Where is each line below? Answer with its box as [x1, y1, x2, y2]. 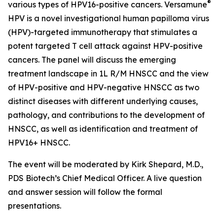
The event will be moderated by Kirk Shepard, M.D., [8, 159, 203, 169]
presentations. [8, 201, 61, 211]
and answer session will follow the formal [8, 187, 162, 197]
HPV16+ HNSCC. [8, 138, 70, 147]
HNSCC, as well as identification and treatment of [8, 124, 198, 134]
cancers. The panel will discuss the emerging [8, 55, 176, 65]
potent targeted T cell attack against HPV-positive [8, 41, 203, 51]
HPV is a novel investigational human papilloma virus [8, 13, 209, 23]
